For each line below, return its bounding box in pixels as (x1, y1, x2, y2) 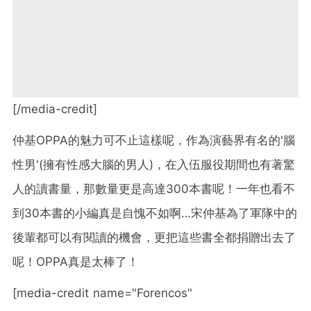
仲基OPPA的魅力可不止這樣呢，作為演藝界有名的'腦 (12, 133, 295, 147)
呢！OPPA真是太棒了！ (12, 254, 139, 269)
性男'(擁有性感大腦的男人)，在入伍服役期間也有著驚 (12, 157, 295, 171)
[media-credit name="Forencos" (12, 285, 192, 300)
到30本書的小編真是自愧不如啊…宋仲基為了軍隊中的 (12, 205, 297, 220)
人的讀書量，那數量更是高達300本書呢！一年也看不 (12, 181, 295, 196)
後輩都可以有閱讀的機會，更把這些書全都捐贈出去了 (12, 230, 296, 244)
